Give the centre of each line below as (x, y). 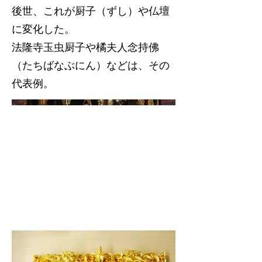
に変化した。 (43, 29)
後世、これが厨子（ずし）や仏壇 (91, 11)
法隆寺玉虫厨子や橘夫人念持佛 (85, 47)
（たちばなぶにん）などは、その (91, 65)
